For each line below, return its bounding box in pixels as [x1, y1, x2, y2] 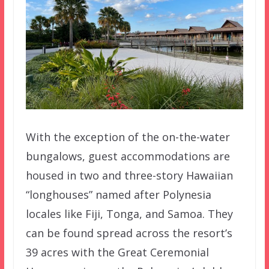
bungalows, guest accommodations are [25, 148, 230, 163]
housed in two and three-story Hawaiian [25, 168, 233, 183]
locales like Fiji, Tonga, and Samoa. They [25, 206, 233, 221]
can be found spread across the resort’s [25, 225, 232, 240]
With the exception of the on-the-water [25, 129, 230, 144]
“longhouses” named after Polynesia [25, 187, 211, 202]
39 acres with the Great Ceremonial [25, 244, 209, 259]
